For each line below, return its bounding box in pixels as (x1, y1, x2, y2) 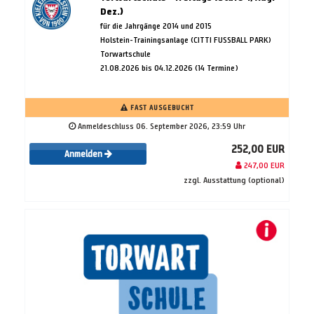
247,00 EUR (242, 159, 285, 170)
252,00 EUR (231, 142, 285, 156)
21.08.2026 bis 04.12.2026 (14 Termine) (100, 62, 238, 73)
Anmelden (64, 149, 104, 161)
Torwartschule (100, 48, 151, 59)
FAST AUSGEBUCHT (128, 102, 194, 112)
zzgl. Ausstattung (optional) (184, 174, 285, 185)
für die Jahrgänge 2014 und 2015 (100, 20, 212, 31)
